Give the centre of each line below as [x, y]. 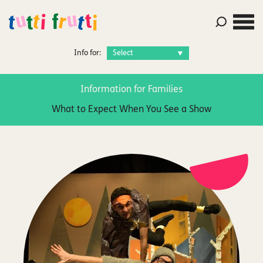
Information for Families [131, 90]
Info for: [87, 53]
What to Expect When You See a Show [131, 110]
